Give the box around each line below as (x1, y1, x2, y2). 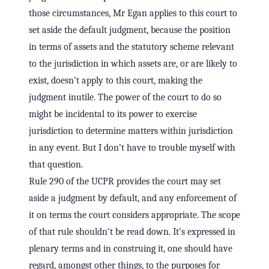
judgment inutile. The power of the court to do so (29, 92, 222, 103)
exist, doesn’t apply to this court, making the (29, 75, 202, 86)
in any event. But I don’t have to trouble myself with (29, 142, 235, 154)
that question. (29, 159, 83, 171)
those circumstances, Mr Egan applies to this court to (29, 8, 237, 19)
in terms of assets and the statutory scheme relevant (29, 41, 234, 53)
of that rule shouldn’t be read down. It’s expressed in (29, 226, 235, 238)
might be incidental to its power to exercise (29, 109, 197, 120)
